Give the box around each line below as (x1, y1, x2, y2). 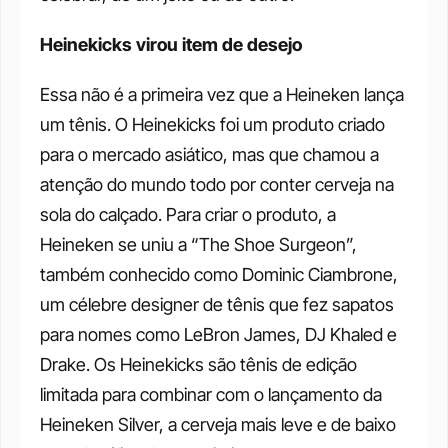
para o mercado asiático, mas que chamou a (40, 144, 379, 165)
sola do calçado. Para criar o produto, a (40, 204, 336, 225)
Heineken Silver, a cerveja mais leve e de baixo (40, 414, 396, 435)
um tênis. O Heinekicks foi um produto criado (40, 114, 385, 135)
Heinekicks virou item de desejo (40, 34, 306, 55)
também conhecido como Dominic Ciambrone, (40, 264, 398, 285)
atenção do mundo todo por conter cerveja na (40, 174, 394, 195)
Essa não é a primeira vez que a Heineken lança (40, 84, 404, 105)
